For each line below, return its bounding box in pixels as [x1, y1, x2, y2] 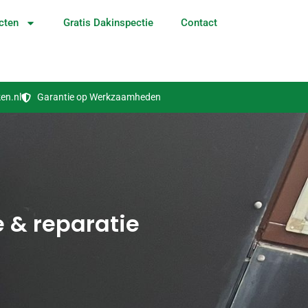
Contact [181, 16, 217, 29]
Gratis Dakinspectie [63, 16, 153, 29]
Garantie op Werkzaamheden [36, 91, 161, 103]
